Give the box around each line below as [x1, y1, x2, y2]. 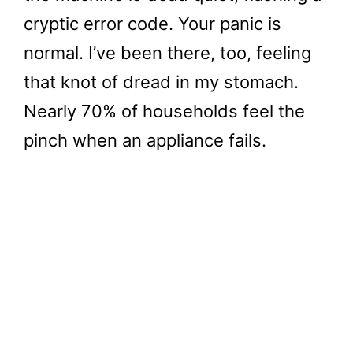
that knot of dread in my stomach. [24, 72, 299, 92]
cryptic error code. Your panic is [24, 13, 281, 34]
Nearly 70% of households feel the [24, 101, 305, 121]
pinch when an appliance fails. [24, 130, 266, 150]
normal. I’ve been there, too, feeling [24, 43, 311, 63]
